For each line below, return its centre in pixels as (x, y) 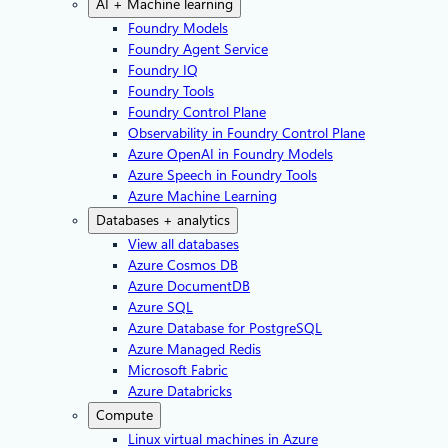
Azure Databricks (180, 391)
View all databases (183, 244)
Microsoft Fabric (178, 370)
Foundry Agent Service (198, 49)
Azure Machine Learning (202, 196)
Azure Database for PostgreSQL (225, 328)
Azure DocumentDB (189, 286)
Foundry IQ (163, 70)
